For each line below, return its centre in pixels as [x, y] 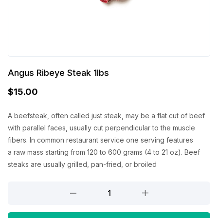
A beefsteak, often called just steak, [67, 116]
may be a [141, 116]
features [180, 140]
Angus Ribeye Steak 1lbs [58, 73]
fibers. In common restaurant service [67, 140]
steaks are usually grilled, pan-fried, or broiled [82, 164]
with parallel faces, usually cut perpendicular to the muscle [101, 128]
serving [154, 140]
